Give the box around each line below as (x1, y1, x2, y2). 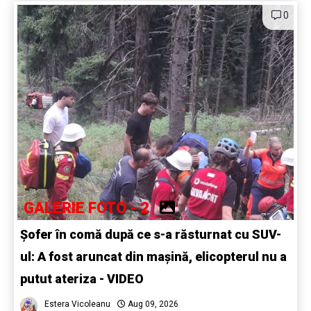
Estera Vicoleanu (44, 299, 110, 310)
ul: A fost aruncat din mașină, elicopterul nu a (20, 249, 287, 264)
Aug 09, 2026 (126, 299, 178, 310)
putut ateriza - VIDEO (20, 271, 144, 287)
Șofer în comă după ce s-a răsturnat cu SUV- (20, 227, 281, 242)
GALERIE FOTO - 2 (24, 199, 160, 217)
